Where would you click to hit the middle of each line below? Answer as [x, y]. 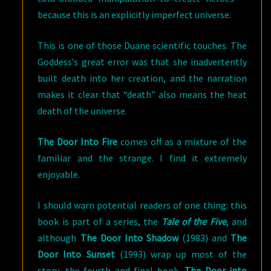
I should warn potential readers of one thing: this [142, 205]
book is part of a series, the [100, 221]
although [59, 238]
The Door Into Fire [78, 142]
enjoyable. [59, 174]
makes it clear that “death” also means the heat [142, 94]
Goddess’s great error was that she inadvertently [142, 62]
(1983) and [204, 238]
